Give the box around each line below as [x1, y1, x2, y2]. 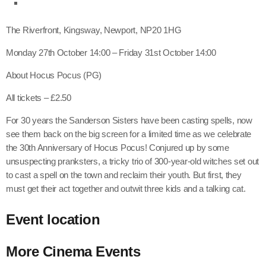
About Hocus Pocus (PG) [6, 70, 102, 81]
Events [96, 243, 141, 260]
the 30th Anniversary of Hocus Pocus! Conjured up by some [6, 142, 229, 153]
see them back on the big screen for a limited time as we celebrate [6, 129, 252, 140]
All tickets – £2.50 [6, 93, 71, 103]
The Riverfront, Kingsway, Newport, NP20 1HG [6, 25, 182, 36]
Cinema [42, 243, 96, 260]
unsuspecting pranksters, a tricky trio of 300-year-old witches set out [6, 156, 259, 167]
